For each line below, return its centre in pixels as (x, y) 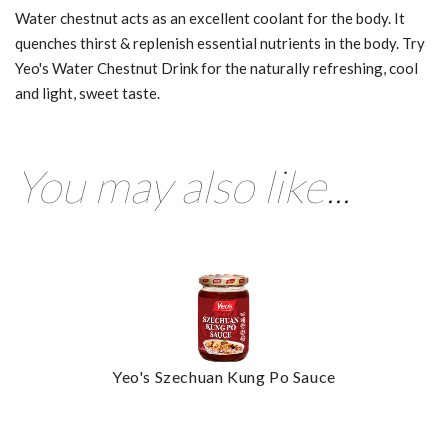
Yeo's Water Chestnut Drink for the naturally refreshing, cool (216, 67)
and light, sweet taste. (87, 92)
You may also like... (182, 185)
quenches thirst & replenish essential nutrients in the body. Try (220, 42)
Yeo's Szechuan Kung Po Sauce (224, 376)
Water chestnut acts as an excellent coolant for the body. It (210, 17)
